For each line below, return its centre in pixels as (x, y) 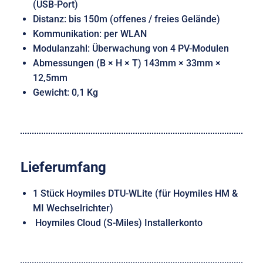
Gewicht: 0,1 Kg (65, 93)
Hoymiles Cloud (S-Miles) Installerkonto (117, 222)
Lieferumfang (63, 167)
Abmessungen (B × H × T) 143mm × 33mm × (127, 63)
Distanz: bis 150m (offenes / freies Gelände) (126, 19)
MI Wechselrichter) (73, 208)
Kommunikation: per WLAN (91, 34)
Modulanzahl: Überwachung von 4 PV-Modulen (131, 49)
